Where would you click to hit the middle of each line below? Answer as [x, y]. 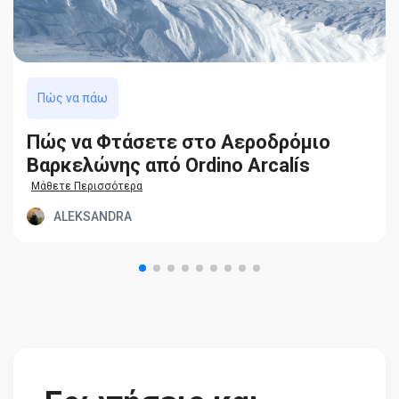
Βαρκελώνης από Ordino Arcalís [168, 165]
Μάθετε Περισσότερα [87, 186]
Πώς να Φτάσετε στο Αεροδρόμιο [179, 142]
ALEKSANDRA [93, 216]
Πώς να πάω [73, 98]
